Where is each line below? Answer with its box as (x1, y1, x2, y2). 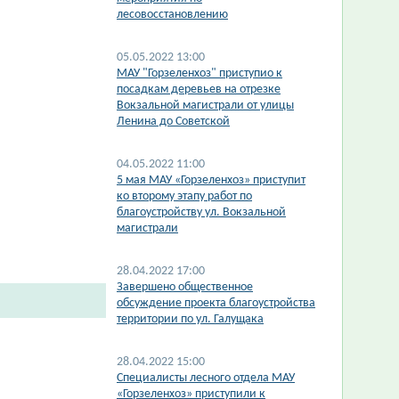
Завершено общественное (117, 281, 253, 294)
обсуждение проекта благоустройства (117, 297, 315, 310)
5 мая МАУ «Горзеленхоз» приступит (117, 174, 305, 187)
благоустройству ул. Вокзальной (117, 206, 286, 219)
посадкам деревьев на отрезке (117, 83, 281, 96)
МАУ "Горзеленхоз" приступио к (117, 67, 282, 80)
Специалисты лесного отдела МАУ (117, 371, 295, 385)
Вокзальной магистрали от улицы (117, 99, 294, 112)
